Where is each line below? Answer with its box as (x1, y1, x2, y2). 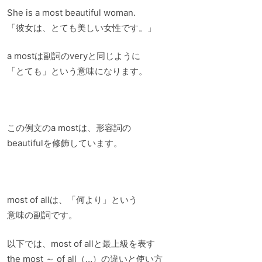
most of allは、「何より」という (7, 194, 137, 206)
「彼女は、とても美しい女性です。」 (7, 22, 156, 33)
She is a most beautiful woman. (7, 6, 136, 18)
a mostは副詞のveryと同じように (7, 50, 140, 62)
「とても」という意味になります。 (7, 65, 147, 77)
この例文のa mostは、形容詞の (7, 122, 131, 134)
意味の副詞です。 (7, 209, 77, 221)
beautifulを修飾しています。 (7, 137, 122, 149)
